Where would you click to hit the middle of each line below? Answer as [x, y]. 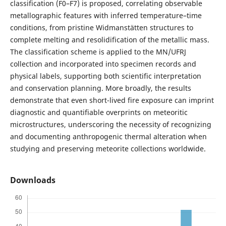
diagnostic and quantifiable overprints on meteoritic [99, 112]
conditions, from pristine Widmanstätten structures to [101, 27]
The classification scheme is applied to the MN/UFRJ [98, 51]
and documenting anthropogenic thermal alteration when [108, 136]
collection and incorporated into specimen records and [103, 64]
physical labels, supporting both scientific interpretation [105, 76]
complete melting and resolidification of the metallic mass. [109, 39]
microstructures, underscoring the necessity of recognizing [110, 124]
